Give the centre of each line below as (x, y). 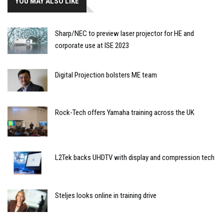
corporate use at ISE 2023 (92, 46)
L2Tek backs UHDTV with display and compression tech (135, 158)
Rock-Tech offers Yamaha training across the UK (125, 113)
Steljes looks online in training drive (106, 195)
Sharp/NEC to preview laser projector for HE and (124, 34)
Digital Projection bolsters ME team (106, 75)
